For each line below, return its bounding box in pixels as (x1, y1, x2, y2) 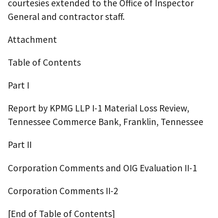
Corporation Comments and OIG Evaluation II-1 (8, 162, 197, 174)
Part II (8, 139, 32, 151)
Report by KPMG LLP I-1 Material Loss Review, (8, 102, 189, 114)
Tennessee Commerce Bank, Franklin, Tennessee (8, 116, 203, 128)
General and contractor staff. (8, 10, 125, 22)
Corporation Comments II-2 (8, 184, 118, 197)
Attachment (8, 33, 57, 45)
